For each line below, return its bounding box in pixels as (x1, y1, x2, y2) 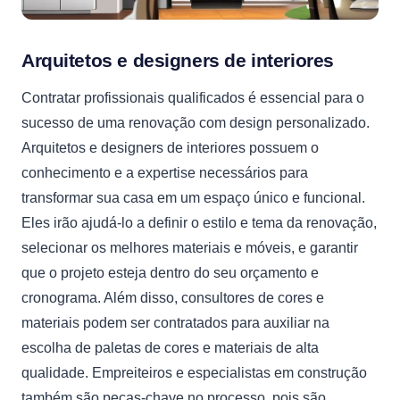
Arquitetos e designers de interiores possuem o (21, 140, 319, 155)
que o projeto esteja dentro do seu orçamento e (21, 265, 319, 280)
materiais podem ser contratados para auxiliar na (21, 315, 329, 330)
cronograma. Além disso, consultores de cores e (21, 290, 324, 305)
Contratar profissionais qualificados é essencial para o (21, 90, 364, 105)
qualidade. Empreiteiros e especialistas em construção (21, 365, 367, 380)
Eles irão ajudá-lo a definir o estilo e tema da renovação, (21, 215, 377, 230)
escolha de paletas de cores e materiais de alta (21, 340, 319, 355)
